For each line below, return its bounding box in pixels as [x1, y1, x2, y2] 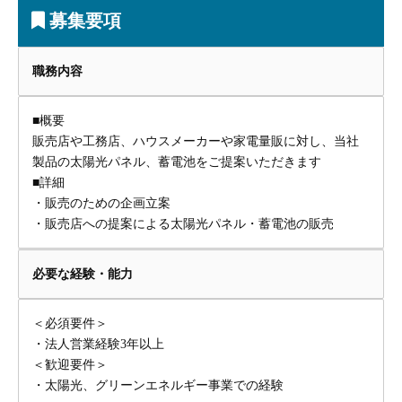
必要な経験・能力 [32, 267, 133, 281]
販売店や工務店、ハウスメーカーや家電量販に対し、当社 [32, 135, 359, 148]
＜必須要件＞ [32, 317, 108, 330]
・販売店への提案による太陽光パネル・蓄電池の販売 [32, 217, 334, 231]
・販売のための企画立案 [32, 197, 170, 210]
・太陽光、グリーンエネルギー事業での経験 [32, 379, 284, 392]
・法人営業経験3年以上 [32, 337, 164, 351]
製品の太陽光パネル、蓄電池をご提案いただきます [32, 155, 321, 169]
